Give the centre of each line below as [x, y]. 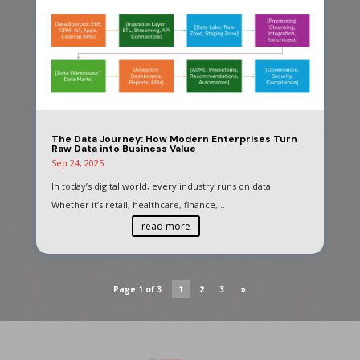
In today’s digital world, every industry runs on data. [162, 186]
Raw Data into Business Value [123, 149]
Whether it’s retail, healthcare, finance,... [138, 205]
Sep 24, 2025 [77, 163]
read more [166, 227]
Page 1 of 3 [138, 289]
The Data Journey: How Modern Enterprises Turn [174, 139]
